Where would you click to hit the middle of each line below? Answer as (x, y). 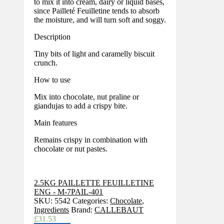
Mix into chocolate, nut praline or (86, 97)
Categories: (91, 201)
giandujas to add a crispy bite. (81, 106)
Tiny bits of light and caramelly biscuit (94, 54)
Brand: (83, 210)
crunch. (46, 63)
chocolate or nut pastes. (71, 149)
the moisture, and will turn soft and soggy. (100, 20)
